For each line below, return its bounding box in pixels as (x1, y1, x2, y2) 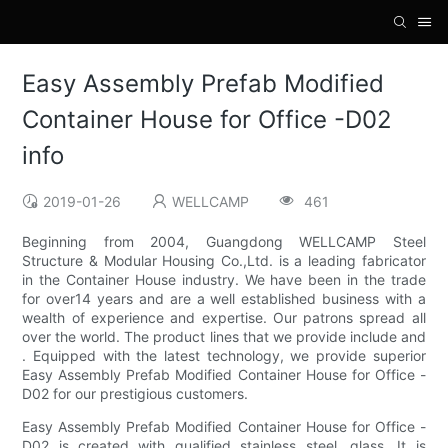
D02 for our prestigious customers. (22, 385, 249, 403)
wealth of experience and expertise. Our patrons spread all (22, 309, 426, 327)
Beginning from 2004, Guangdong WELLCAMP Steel (22, 233, 426, 251)
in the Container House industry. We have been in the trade (22, 271, 426, 289)
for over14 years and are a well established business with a (22, 290, 426, 308)
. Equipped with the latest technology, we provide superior (22, 347, 426, 365)
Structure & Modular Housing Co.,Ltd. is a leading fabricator (22, 252, 426, 270)
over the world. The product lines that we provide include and (22, 328, 426, 346)
